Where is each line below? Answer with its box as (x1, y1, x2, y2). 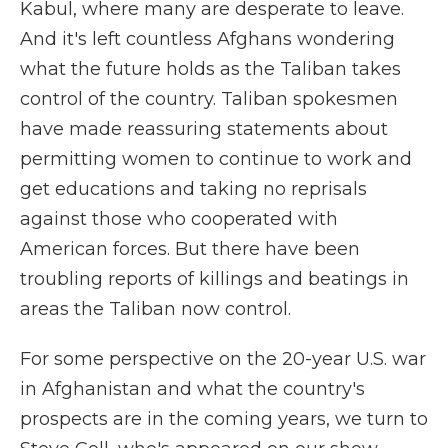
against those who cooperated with (20, 208, 338, 230)
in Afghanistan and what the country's (20, 378, 365, 400)
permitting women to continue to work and (20, 148, 412, 170)
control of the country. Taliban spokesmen (20, 88, 398, 110)
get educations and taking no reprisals (20, 178, 367, 200)
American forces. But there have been (20, 238, 360, 260)
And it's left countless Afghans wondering (20, 28, 395, 50)
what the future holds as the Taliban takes (20, 58, 401, 80)
